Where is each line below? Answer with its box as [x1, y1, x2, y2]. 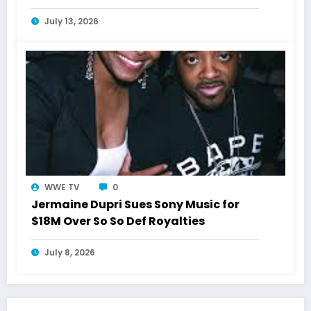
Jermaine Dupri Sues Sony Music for [31, 196, 239, 213]
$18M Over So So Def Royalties [31, 213, 205, 230]
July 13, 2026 [44, 15, 99, 28]
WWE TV [44, 181, 80, 194]
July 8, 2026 [44, 246, 95, 259]
